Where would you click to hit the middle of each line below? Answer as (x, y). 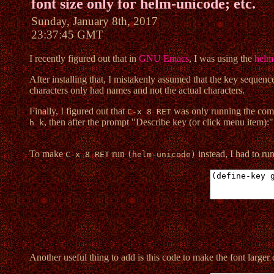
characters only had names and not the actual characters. (137, 91)
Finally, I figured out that (78, 111)
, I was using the (221, 59)
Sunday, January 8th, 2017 (94, 21)
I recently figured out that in (84, 59)
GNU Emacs (164, 59)
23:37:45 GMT (67, 35)
